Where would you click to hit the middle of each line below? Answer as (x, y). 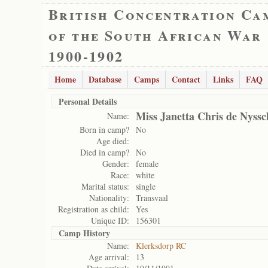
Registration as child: (94, 209)
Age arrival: (109, 257)
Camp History (84, 233)
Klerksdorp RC (161, 246)
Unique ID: (110, 220)
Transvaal (152, 198)
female (147, 164)
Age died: (113, 141)
